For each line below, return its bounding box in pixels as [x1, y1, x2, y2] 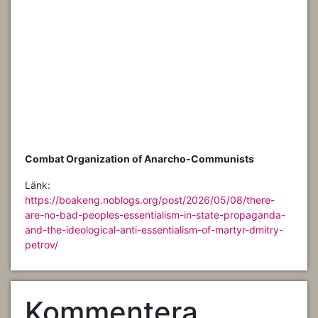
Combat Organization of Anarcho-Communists [25, 152, 254, 165]
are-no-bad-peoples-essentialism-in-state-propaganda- [25, 208, 285, 221]
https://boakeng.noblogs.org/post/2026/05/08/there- [25, 193, 275, 206]
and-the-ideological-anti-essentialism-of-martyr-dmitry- [25, 223, 283, 236]
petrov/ [25, 238, 58, 251]
